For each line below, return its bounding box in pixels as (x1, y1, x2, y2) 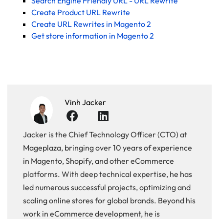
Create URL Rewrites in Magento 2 (31, 19, 151, 29)
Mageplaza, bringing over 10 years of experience (23, 142, 192, 153)
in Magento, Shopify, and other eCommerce (23, 155, 174, 166)
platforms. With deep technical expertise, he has (23, 169, 192, 179)
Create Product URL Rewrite (31, 7, 130, 18)
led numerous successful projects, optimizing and (23, 182, 191, 192)
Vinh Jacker (64, 97, 106, 108)
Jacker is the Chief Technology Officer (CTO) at (23, 129, 187, 139)
